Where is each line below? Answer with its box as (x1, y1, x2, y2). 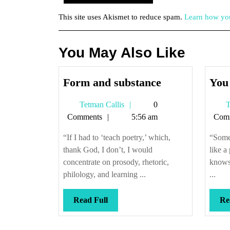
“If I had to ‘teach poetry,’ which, (63, 133, 170, 142)
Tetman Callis (78, 100, 124, 109)
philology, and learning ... (63, 170, 146, 179)
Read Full (73, 196, 108, 204)
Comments (67, 112, 102, 121)
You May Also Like (59, 45, 185, 61)
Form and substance (63, 76, 161, 89)
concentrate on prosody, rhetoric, (63, 158, 169, 166)
